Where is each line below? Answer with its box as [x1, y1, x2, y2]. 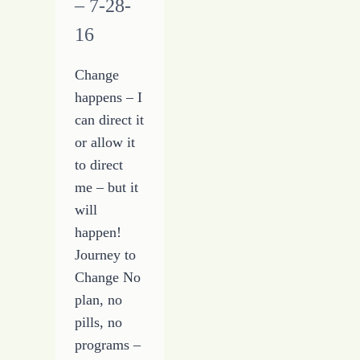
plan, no [75, 292, 123, 309]
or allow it [75, 134, 136, 151]
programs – [75, 337, 141, 354]
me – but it [75, 179, 139, 196]
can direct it [75, 112, 145, 129]
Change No [75, 269, 141, 286]
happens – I [75, 89, 143, 106]
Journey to [75, 247, 137, 264]
